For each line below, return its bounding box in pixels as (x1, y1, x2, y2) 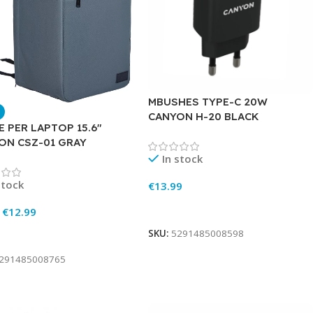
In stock (161, 152, 203, 166)
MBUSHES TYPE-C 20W (148, 95, 268, 109)
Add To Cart (156, 202, 211, 215)
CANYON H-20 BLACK (148, 110, 260, 124)
